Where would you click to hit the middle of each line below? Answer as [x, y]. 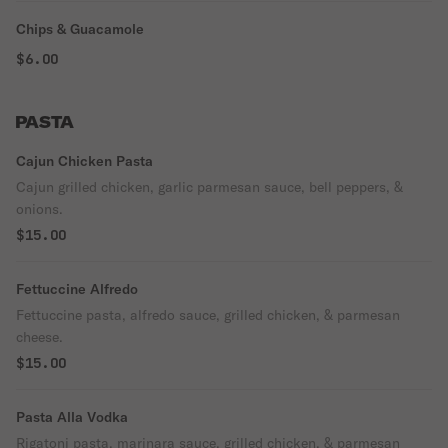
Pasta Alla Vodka [72, 417]
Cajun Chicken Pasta [84, 161]
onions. [39, 209]
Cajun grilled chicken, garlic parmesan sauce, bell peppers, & [209, 187]
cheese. [39, 337]
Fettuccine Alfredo [77, 289]
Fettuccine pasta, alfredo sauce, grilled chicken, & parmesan [208, 315]
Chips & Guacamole [80, 29]
